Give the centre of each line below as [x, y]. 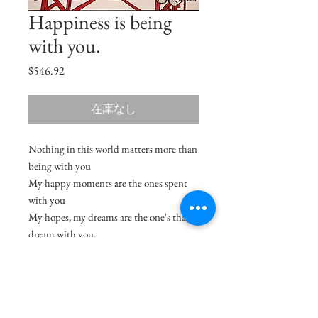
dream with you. [62, 234]
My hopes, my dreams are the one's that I [112, 216]
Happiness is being [100, 22]
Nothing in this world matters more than [113, 148]
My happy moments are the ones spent [108, 182]
